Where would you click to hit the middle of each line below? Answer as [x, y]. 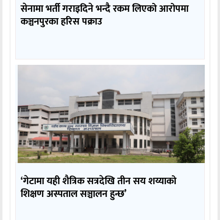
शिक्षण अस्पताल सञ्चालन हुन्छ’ [74, 194]
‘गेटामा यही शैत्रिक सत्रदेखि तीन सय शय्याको [98, 181]
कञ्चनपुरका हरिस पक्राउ [61, 21]
